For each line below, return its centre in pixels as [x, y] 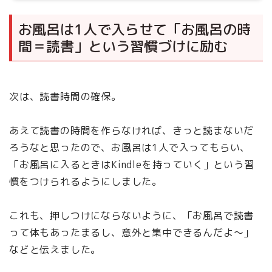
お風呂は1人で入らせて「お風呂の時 [134, 29]
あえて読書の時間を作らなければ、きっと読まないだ [132, 131]
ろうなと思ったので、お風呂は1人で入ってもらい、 [130, 148]
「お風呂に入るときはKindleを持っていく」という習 [132, 165]
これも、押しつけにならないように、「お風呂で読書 [132, 216]
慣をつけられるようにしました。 [86, 182]
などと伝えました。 [55, 250]
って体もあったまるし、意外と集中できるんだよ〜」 [132, 233]
